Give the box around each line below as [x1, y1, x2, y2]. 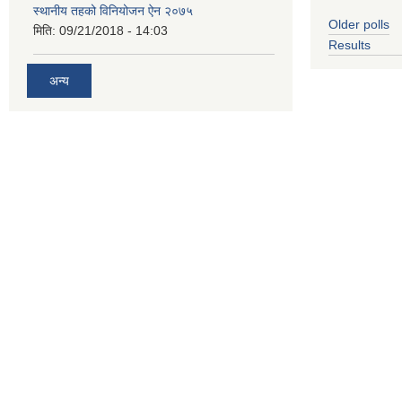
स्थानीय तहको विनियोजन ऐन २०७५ [33, 3, 193, 18]
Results [328, 37, 371, 52]
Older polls [328, 16, 389, 31]
